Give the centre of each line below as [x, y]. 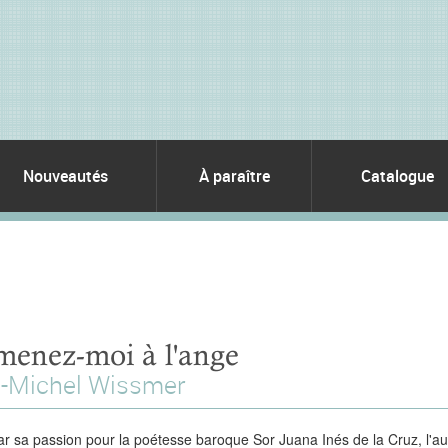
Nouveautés [65, 176]
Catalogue [397, 176]
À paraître [234, 176]
